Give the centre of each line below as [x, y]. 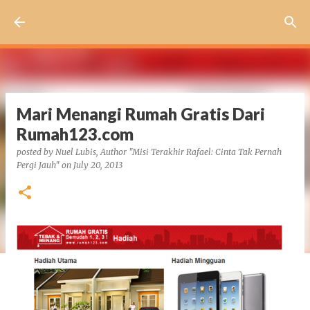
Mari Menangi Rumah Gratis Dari [141, 114]
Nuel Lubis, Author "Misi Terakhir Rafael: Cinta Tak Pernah [168, 152]
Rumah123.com [75, 134]
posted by [36, 152]
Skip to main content [155, 17]
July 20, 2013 [98, 165]
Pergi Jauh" [38, 165]
